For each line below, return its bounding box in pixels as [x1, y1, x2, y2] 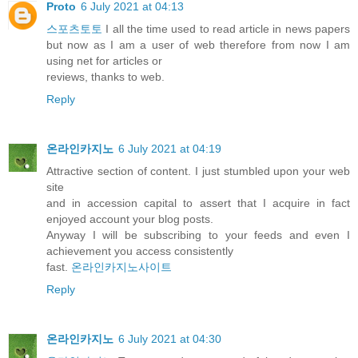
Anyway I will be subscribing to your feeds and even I [46, 228, 350, 241]
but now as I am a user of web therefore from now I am [46, 38, 350, 51]
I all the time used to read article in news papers [102, 22, 350, 35]
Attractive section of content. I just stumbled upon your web [46, 164, 350, 177]
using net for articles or [46, 54, 162, 67]
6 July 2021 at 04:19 [118, 141, 221, 155]
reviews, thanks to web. [46, 70, 165, 83]
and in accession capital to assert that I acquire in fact [46, 196, 350, 209]
